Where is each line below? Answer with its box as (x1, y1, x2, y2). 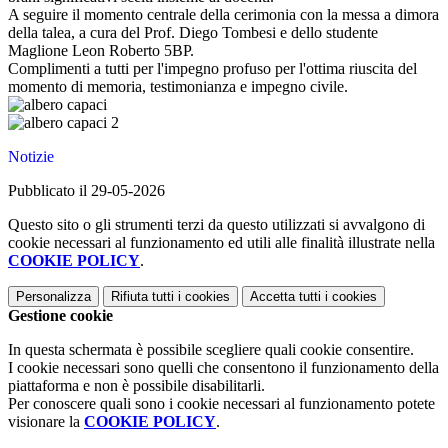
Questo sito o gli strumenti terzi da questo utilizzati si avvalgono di (8, 216, 425, 234)
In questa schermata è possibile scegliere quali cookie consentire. (8, 341, 414, 359)
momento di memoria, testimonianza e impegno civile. (8, 78, 348, 96)
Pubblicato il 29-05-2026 (8, 182, 165, 200)
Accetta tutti (250, 289, 321, 305)
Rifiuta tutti (111, 289, 174, 305)
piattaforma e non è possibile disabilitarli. (8, 377, 265, 395)
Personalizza (16, 289, 91, 305)
